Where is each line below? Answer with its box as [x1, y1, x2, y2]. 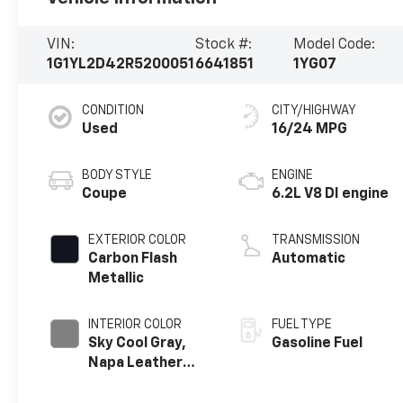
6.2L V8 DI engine [272, 186, 390, 201]
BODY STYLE [82, 168, 153, 182]
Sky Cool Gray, [88, 336, 187, 351]
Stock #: [194, 37, 252, 52]
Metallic [88, 271, 145, 286]
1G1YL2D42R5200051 [47, 57, 195, 72]
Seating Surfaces [88, 375, 210, 390]
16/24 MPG [272, 121, 348, 137]
